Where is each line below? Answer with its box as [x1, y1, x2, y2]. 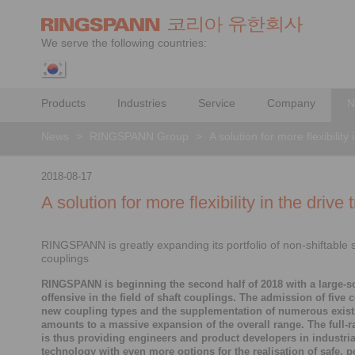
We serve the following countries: [41, 36, 207, 49]
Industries [117, 97, 166, 109]
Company [267, 97, 315, 109]
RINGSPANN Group [90, 130, 189, 143]
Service [198, 97, 235, 109]
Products [41, 97, 86, 109]
